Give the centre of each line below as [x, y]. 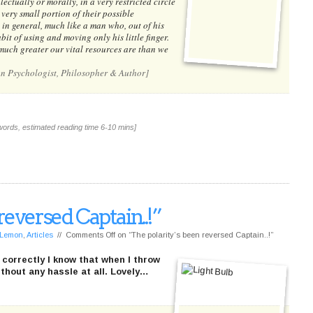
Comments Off [90, 234]
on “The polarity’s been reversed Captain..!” [194, 234]
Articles [40, 234]
